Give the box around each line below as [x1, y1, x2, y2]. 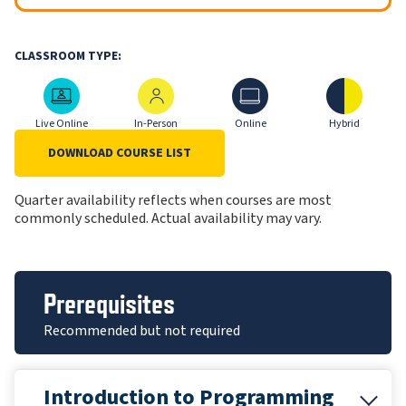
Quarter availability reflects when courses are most [14, 189, 332, 210]
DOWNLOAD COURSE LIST [48, 143, 191, 162]
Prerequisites [43, 286, 175, 320]
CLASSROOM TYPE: [14, 46, 121, 64]
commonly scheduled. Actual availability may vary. [14, 208, 322, 228]
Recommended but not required [43, 320, 240, 341]
